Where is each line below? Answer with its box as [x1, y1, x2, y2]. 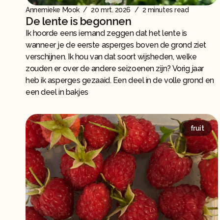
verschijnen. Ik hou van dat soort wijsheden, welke [26, 52, 197, 62]
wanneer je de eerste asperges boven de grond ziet [26, 40, 206, 50]
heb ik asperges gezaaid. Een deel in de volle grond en [26, 76, 214, 85]
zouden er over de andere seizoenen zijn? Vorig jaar [26, 64, 204, 74]
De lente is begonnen [26, 15, 132, 28]
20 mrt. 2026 [91, 6, 131, 14]
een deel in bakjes [26, 87, 88, 97]
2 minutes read [140, 6, 189, 14]
